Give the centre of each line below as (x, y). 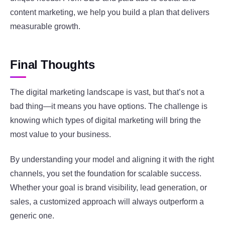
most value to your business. (61, 134)
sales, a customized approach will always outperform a (107, 202)
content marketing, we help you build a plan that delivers (110, 13)
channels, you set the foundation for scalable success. (106, 174)
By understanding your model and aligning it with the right (112, 160)
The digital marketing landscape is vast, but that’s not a (107, 92)
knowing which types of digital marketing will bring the (105, 120)
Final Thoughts (52, 65)
